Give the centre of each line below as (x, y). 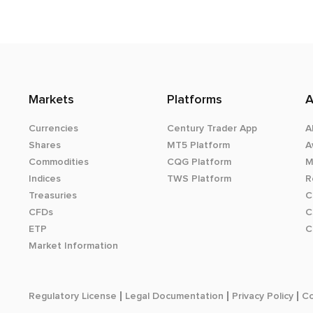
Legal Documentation (174, 296)
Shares (44, 145)
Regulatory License (72, 296)
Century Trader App (212, 129)
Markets (51, 100)
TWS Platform (199, 179)
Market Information (73, 246)
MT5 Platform (198, 145)
